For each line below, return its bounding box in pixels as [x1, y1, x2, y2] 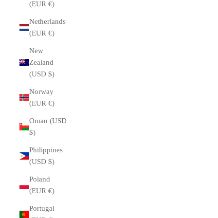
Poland [29, 175, 50, 183]
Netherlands [29, 18, 66, 25]
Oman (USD [29, 117, 67, 125]
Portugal [29, 204, 54, 212]
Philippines [29, 146, 63, 154]
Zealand [29, 58, 54, 66]
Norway [29, 88, 54, 95]
